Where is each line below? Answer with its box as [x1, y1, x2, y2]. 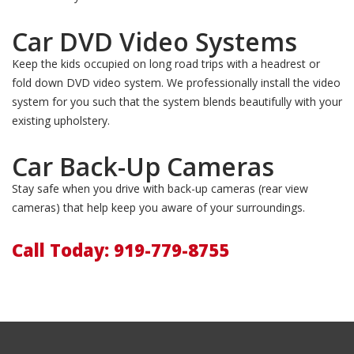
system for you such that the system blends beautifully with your [12, 94, 342, 109]
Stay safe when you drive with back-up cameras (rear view [12, 181, 308, 196]
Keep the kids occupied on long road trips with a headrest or [12, 56, 320, 71]
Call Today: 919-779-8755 [12, 238, 229, 262]
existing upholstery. [12, 113, 110, 128]
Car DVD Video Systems [12, 24, 297, 58]
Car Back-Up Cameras [12, 149, 274, 183]
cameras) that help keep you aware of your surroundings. [12, 200, 305, 215]
